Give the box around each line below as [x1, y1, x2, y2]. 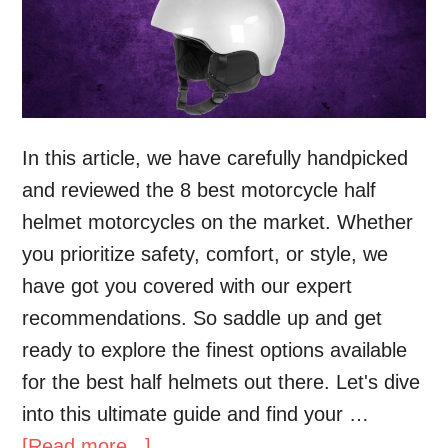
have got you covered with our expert [22, 275, 353, 298]
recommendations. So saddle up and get [22, 307, 383, 330]
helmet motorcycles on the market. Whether [22, 211, 414, 234]
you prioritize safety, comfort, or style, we [22, 243, 389, 266]
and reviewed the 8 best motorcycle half [22, 179, 377, 202]
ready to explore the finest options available [22, 339, 408, 362]
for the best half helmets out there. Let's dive [22, 371, 421, 394]
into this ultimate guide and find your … [22, 403, 370, 426]
